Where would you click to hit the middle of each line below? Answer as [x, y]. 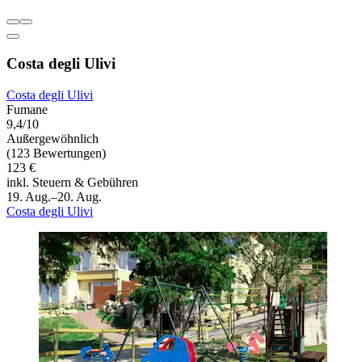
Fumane [27, 109]
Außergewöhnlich [53, 138]
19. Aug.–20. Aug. [54, 196]
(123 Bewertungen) [56, 153]
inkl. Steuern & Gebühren [72, 182]
